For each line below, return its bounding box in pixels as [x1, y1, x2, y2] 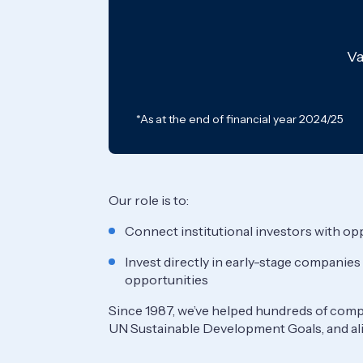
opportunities [125, 271, 211, 288]
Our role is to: [109, 191, 192, 208]
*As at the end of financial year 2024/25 [135, 112, 344, 127]
